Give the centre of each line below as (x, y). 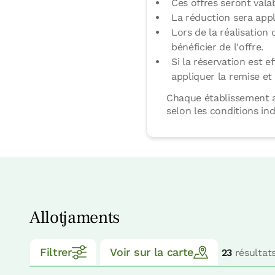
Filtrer (56, 252)
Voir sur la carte (152, 252)
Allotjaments (75, 218)
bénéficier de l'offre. (217, 47)
